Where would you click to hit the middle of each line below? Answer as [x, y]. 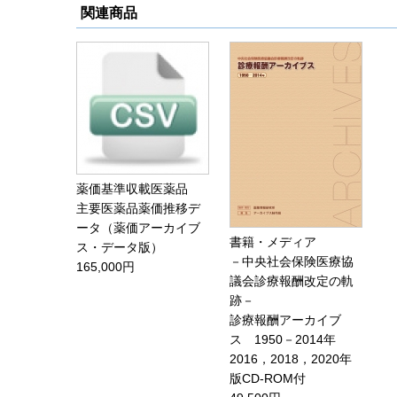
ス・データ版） [120, 248]
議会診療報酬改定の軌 [292, 281]
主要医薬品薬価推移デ [138, 209]
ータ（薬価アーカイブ [138, 228]
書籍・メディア [273, 242]
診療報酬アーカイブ [285, 320]
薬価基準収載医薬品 [132, 189]
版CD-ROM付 [268, 379]
